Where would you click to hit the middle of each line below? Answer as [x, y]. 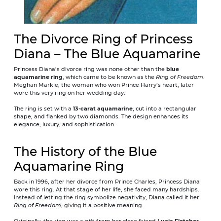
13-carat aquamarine [103, 108]
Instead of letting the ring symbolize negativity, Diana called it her [107, 197]
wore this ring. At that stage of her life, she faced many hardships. [107, 189]
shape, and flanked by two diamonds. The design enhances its [101, 116]
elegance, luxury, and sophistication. [65, 124]
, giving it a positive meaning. [102, 205]
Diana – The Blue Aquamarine [107, 54]
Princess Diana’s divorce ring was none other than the [90, 69]
